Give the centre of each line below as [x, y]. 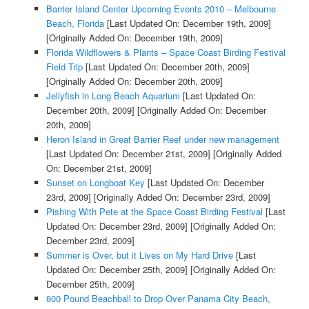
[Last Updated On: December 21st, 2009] [128, 154]
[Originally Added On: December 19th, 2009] [134, 38]
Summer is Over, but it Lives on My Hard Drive [139, 255]
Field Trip [64, 67]
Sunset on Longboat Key [95, 183]
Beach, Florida [75, 23]
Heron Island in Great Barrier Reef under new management [162, 139]
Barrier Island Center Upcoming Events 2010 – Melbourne [161, 9]
